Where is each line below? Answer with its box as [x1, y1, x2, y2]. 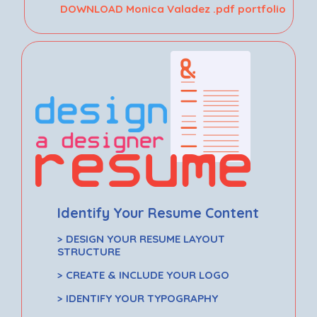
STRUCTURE [57, 244, 121, 258]
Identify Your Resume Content [57, 203, 260, 221]
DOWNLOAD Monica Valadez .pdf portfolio [59, 2, 286, 16]
